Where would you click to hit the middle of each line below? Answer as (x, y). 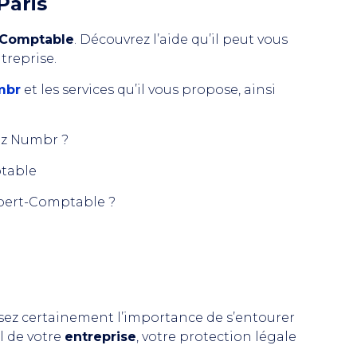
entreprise (100, 337)
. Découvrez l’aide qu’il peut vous (181, 39)
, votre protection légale (216, 337)
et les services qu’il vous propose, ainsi (148, 90)
